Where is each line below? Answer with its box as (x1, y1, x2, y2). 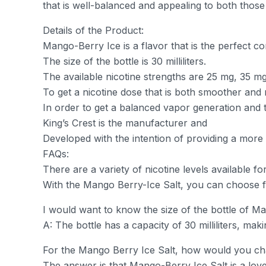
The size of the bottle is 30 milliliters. (43, 55, 206, 67)
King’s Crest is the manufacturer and (43, 117, 207, 129)
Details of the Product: (43, 24, 144, 36)
